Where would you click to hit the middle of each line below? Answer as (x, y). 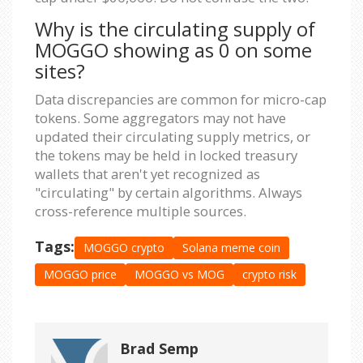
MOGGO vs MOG (179, 274)
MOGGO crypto (124, 247)
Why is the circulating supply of (175, 28)
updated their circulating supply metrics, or (173, 136)
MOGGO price (80, 274)
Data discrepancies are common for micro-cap (181, 99)
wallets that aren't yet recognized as (147, 173)
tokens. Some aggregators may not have (160, 117)
